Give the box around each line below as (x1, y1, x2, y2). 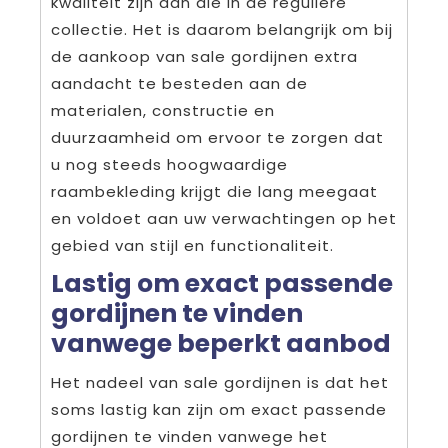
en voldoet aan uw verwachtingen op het (51, 207, 397, 229)
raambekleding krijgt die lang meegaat (51, 180, 378, 202)
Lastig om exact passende (51, 265, 393, 301)
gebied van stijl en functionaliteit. (51, 234, 334, 256)
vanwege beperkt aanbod (51, 325, 391, 361)
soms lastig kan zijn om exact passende (51, 398, 387, 420)
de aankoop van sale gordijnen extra (51, 45, 358, 67)
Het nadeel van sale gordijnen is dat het (51, 371, 389, 393)
